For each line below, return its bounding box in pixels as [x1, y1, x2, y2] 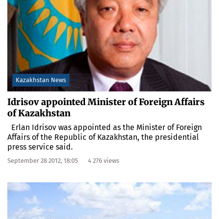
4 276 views [88, 156, 119, 164]
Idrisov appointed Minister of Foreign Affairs [7, 96, 205, 108]
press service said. [7, 142, 73, 152]
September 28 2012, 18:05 [7, 156, 78, 164]
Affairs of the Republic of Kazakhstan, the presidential [7, 132, 199, 142]
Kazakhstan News [16, 76, 66, 84]
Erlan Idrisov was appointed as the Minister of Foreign [7, 122, 202, 132]
